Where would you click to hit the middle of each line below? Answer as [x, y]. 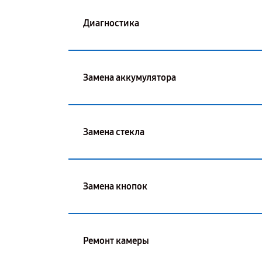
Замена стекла [114, 132]
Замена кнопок [115, 186]
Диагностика [111, 23]
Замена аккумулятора [130, 77]
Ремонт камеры [116, 240]
